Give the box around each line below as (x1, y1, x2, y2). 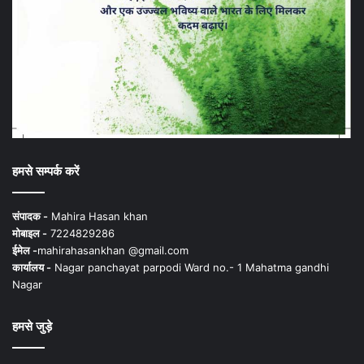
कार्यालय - (12, 261, 51, 275)
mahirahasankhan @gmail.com (37, 244, 188, 258)
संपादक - (12, 210, 48, 223)
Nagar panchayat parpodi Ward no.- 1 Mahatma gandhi (51, 261, 329, 275)
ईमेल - (12, 244, 37, 258)
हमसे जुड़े (12, 318, 52, 335)
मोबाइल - (12, 227, 47, 240)
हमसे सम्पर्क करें (12, 163, 80, 180)
